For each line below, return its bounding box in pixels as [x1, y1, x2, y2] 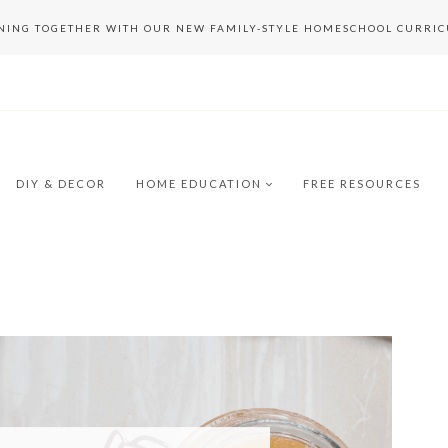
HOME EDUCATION [135, 176, 262, 190]
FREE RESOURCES [302, 176, 421, 190]
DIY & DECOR [15, 176, 106, 190]
